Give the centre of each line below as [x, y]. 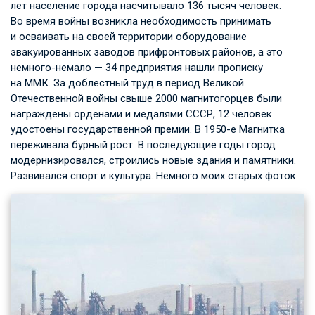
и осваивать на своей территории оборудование [129, 36]
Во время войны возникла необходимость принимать [141, 21]
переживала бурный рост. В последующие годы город [143, 144]
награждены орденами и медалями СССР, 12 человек [141, 114]
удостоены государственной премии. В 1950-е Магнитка [148, 129]
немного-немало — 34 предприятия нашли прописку [137, 67]
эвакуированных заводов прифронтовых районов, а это [147, 52]
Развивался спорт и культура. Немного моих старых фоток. [154, 175]
